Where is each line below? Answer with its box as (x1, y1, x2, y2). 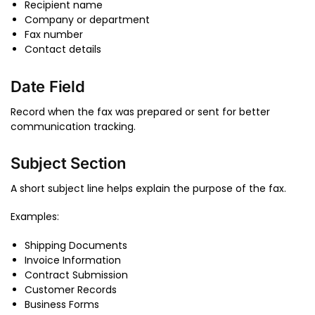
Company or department (25, 13, 150, 27)
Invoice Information (25, 252, 121, 267)
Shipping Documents (25, 238, 127, 252)
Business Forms (25, 297, 99, 311)
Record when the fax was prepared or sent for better (11, 104, 270, 119)
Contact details (25, 42, 101, 57)
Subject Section (11, 154, 126, 172)
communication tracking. (11, 119, 136, 134)
